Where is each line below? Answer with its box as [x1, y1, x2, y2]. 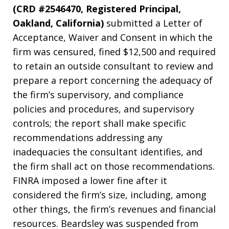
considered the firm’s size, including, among [13, 189, 207, 201]
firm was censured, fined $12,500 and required [13, 45, 216, 58]
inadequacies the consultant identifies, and [13, 146, 202, 158]
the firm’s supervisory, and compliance [13, 88, 184, 101]
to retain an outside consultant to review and [13, 60, 213, 73]
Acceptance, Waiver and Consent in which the [13, 31, 213, 44]
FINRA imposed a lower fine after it [13, 174, 167, 187]
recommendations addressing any [13, 131, 163, 144]
